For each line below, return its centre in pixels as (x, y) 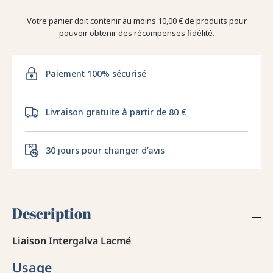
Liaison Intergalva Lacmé (72, 241)
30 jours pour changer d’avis (105, 151)
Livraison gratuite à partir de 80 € (116, 112)
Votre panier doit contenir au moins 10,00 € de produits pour (136, 21)
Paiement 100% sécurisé (96, 74)
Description (52, 214)
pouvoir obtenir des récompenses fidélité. (136, 33)
